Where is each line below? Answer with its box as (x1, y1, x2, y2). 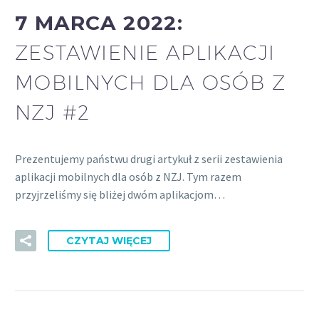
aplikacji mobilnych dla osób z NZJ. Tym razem (15, 169, 241, 184)
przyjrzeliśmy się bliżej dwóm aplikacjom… (15, 187, 225, 202)
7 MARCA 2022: (15, 10, 184, 35)
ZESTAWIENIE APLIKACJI (15, 40, 276, 64)
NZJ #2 (15, 100, 90, 124)
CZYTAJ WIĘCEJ (66, 234, 152, 248)
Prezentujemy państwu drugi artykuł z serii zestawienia (15, 151, 283, 166)
